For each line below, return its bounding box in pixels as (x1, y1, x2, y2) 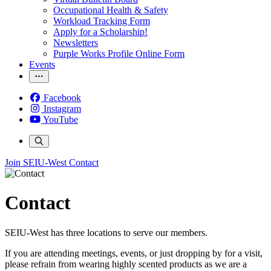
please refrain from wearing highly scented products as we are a (5, 258, 247, 269)
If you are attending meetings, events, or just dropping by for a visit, (5, 247, 263, 258)
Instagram (44, 103, 81, 114)
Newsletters (53, 38, 98, 48)
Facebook (44, 93, 81, 103)
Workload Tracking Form (53, 16, 150, 26)
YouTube (43, 114, 78, 125)
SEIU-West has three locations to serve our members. (5, 227, 207, 238)
